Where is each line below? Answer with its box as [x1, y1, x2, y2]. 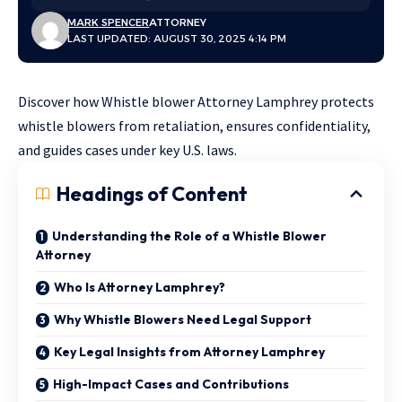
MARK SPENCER [67, 16, 150, 30]
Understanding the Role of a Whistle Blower [52, 228, 327, 245]
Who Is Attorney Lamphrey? [54, 279, 225, 296]
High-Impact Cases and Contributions [53, 376, 289, 393]
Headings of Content [57, 181, 248, 207]
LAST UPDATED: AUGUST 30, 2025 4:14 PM [67, 32, 287, 46]
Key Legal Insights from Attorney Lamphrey [54, 344, 325, 361]
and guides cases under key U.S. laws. [18, 141, 237, 160]
